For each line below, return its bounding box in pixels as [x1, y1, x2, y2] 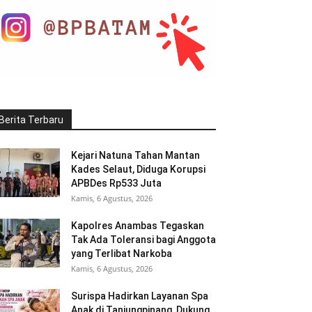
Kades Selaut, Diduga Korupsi [71, 164, 205, 175]
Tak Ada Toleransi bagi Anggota [71, 234, 216, 246]
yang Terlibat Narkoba [71, 248, 172, 260]
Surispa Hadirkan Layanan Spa [71, 290, 208, 302]
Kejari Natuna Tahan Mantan [71, 150, 200, 162]
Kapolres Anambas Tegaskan [71, 220, 204, 232]
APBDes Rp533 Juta [71, 178, 162, 189]
